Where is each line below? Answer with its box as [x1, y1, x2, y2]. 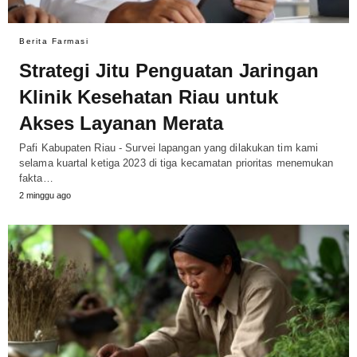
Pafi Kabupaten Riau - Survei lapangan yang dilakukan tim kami [19, 142, 319, 155]
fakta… [19, 172, 53, 185]
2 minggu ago [19, 190, 71, 201]
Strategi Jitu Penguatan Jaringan [19, 60, 319, 82]
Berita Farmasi [19, 37, 88, 46]
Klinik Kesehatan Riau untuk [19, 86, 278, 108]
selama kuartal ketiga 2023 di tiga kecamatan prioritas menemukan [19, 157, 334, 170]
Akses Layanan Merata [19, 112, 223, 135]
